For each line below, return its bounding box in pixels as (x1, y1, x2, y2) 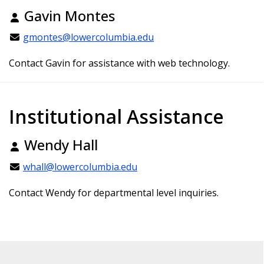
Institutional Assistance (9, 104, 229, 130)
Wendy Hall (21, 135, 98, 155)
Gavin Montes (21, 5, 115, 25)
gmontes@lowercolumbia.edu (23, 31, 154, 44)
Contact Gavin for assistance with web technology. (9, 57, 230, 70)
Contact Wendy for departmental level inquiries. (9, 186, 219, 199)
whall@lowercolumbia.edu (23, 160, 137, 173)
